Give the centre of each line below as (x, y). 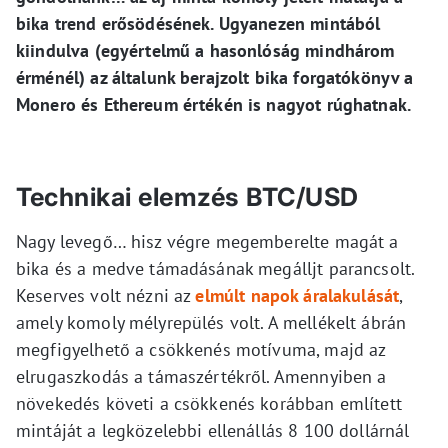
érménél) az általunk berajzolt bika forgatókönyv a (215, 78)
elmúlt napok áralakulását (297, 296)
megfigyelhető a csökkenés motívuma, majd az (201, 350)
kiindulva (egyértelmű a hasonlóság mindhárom (205, 51)
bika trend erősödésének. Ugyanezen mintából (198, 24)
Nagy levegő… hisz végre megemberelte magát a (207, 242)
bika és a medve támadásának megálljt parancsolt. (215, 269)
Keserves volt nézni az (106, 296)
